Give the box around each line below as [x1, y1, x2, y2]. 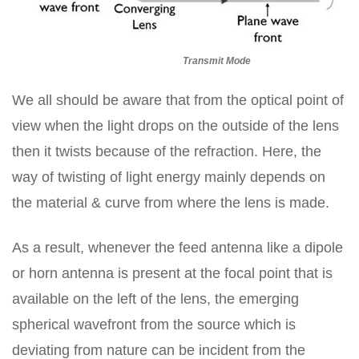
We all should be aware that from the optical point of [12, 92, 344, 108]
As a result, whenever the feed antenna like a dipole [12, 240, 343, 256]
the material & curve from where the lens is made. [12, 195, 329, 211]
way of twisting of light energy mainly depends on [12, 169, 325, 185]
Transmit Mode [108, 55, 251, 67]
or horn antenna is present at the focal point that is [12, 265, 333, 281]
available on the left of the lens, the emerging [12, 291, 299, 307]
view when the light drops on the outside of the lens [12, 118, 339, 134]
